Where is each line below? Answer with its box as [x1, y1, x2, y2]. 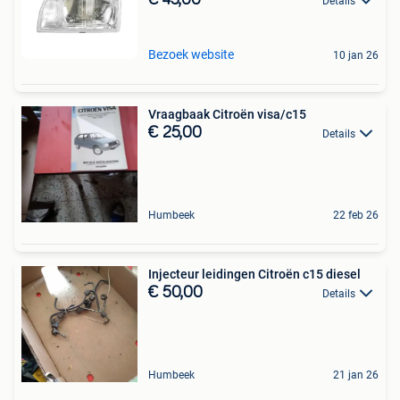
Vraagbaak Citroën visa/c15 [148, 106, 306, 121]
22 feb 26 [333, 208, 379, 221]
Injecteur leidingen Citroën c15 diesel [148, 266, 361, 281]
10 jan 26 [333, 48, 379, 62]
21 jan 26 [333, 368, 379, 381]
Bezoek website [148, 46, 234, 62]
